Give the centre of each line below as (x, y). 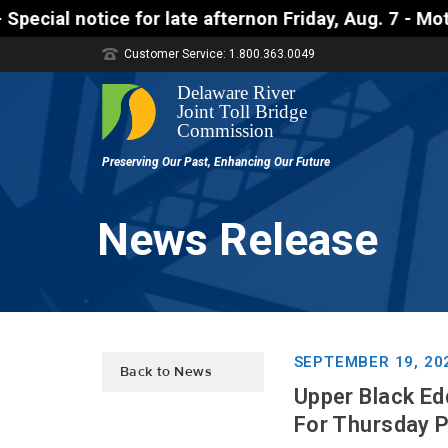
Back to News (166, 372)
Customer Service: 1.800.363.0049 (219, 54)
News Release (237, 239)
